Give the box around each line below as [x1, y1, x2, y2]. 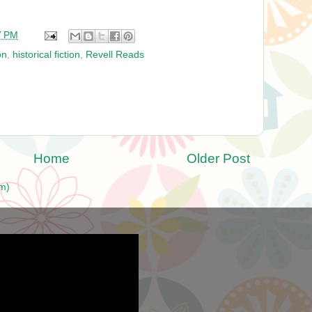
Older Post [187, 151, 250, 166]
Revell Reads [86, 49, 144, 60]
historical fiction [13, 49, 80, 60]
